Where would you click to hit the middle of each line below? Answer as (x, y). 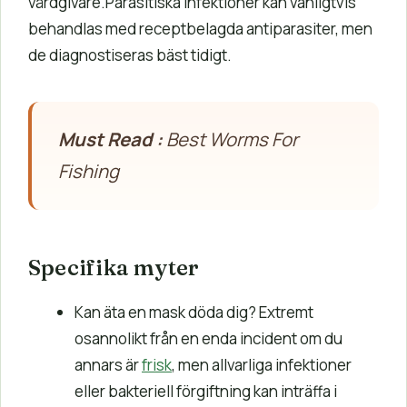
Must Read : (110, 139)
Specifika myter (114, 267)
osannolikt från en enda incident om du (208, 338)
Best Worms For (230, 139)
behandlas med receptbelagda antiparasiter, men (200, 28)
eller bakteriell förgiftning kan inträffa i (206, 391)
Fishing (88, 171)
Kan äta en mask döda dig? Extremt (194, 312)
